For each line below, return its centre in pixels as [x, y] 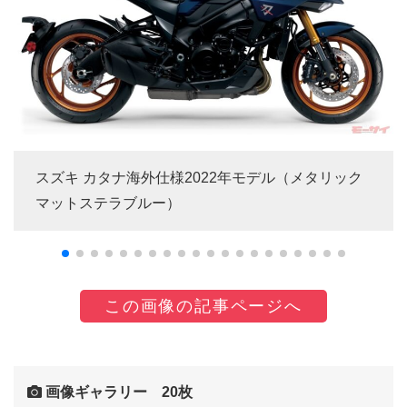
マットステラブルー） [108, 203]
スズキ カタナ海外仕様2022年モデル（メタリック [199, 177]
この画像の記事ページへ [203, 306]
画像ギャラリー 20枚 [117, 392]
